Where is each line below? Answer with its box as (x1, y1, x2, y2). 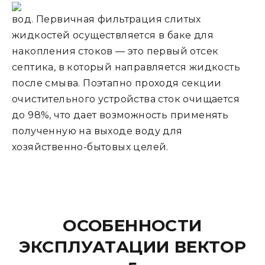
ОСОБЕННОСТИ (63, 215, 202, 235)
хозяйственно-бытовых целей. (12, 141, 169, 153)
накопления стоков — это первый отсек (12, 46, 219, 57)
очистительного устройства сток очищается (12, 93, 240, 105)
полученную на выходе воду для (12, 125, 183, 137)
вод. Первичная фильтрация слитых (12, 14, 201, 25)
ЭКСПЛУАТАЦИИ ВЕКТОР (18, 237, 247, 257)
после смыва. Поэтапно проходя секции (12, 77, 222, 89)
